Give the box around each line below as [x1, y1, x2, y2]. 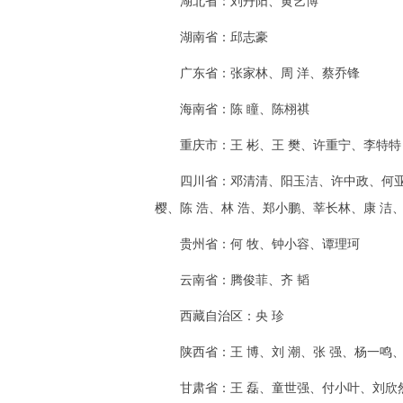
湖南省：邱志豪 [155, 31, 268, 44]
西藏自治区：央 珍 [155, 309, 284, 323]
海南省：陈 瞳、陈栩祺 [155, 103, 309, 116]
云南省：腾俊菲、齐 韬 [155, 273, 309, 287]
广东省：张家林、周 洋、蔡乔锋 [155, 67, 360, 80]
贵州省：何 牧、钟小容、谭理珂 [155, 237, 360, 251]
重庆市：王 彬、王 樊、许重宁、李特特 [155, 139, 401, 152]
